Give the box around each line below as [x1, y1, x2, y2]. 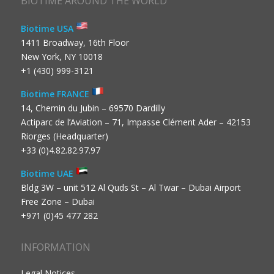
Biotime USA [20, 23, 76, 35]
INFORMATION [20, 240, 91, 254]
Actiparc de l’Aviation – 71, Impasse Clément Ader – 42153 [20, 116, 251, 128]
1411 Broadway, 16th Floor [20, 37, 129, 49]
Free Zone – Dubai [20, 195, 95, 207]
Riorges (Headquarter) [20, 130, 108, 143]
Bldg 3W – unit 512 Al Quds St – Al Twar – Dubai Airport [20, 181, 241, 193]
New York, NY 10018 [20, 51, 103, 63]
